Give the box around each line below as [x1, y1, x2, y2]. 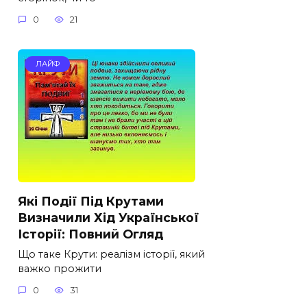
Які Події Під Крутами [18, 193, 164, 208]
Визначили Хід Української [18, 210, 199, 225]
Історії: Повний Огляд [18, 226, 163, 241]
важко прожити [18, 262, 101, 275]
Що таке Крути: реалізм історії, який [18, 247, 205, 260]
